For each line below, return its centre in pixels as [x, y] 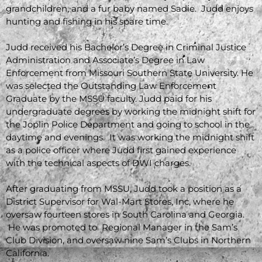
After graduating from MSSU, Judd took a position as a [124, 188]
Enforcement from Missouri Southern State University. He [130, 73]
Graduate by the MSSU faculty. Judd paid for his [109, 98]
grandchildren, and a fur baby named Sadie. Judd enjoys [130, 8]
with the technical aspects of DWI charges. [101, 163]
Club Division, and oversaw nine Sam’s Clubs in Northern [128, 240]
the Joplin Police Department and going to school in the [128, 124]
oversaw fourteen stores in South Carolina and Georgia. [125, 214]
